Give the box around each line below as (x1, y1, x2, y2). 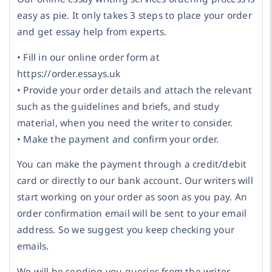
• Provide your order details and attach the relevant (17, 83, 253, 97)
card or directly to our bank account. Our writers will (17, 174, 253, 188)
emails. (17, 239, 49, 253)
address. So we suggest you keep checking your (17, 223, 235, 237)
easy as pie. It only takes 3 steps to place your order (17, 8, 252, 22)
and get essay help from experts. (17, 25, 167, 39)
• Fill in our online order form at (17, 50, 160, 64)
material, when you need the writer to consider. (17, 115, 233, 129)
